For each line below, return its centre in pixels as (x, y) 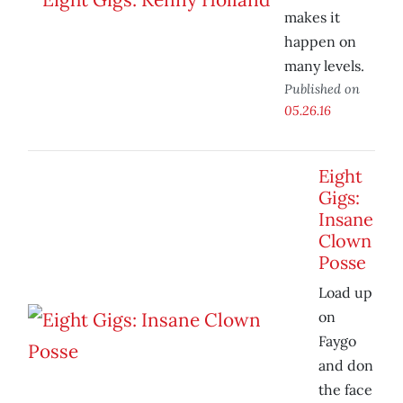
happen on (320, 42)
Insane (346, 219)
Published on (322, 89)
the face (345, 390)
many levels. (324, 66)
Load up (345, 293)
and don (346, 366)
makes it (312, 18)
